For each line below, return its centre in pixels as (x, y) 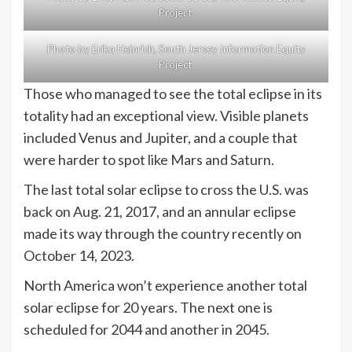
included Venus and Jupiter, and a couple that (161, 138)
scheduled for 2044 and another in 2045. (147, 330)
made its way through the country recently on (163, 234)
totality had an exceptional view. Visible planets (166, 116)
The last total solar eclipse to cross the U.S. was (166, 190)
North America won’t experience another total (165, 286)
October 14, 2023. (80, 256)
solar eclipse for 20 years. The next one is (148, 308)
